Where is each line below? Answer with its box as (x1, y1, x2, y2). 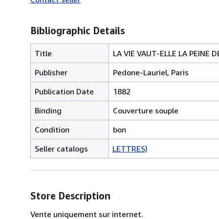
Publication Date (35, 86, 94, 96)
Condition (35, 124, 69, 134)
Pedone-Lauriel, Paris (113, 67, 189, 77)
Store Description (30, 190, 110, 201)
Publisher (35, 67, 67, 77)
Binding (35, 105, 62, 115)
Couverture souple (113, 105, 178, 115)
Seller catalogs (35, 143, 88, 153)
